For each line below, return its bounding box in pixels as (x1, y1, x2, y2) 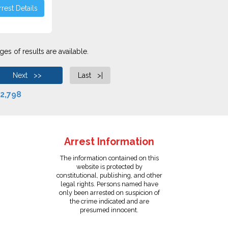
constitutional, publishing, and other (56, 172, 162, 179)
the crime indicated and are (69, 197, 149, 205)
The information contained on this (60, 154, 159, 162)
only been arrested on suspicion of (59, 189, 160, 196)
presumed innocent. (80, 206, 139, 214)
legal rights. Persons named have (60, 180, 158, 188)
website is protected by (76, 163, 142, 170)
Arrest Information (64, 136, 155, 148)
